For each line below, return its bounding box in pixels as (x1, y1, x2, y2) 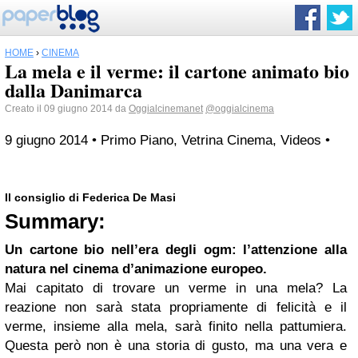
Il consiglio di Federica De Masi (5, 191, 176, 204)
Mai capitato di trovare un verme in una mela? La (5, 280, 347, 296)
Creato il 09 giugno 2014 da (5, 103, 129, 114)
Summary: (5, 210, 105, 233)
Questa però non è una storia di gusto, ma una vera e (5, 338, 347, 353)
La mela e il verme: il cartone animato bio (5, 57, 349, 85)
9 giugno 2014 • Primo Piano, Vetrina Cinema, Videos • (5, 133, 330, 148)
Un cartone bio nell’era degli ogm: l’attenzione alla (5, 242, 347, 257)
